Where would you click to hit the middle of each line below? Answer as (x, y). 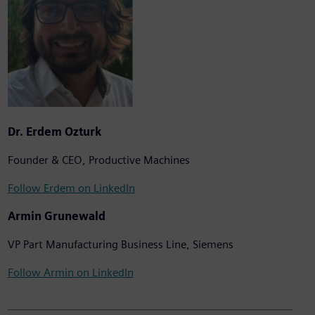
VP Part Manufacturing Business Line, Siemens (120, 245)
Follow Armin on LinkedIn (70, 273)
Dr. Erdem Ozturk (54, 132)
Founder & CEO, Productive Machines (98, 160)
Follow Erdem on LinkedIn (71, 188)
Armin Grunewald (56, 217)
